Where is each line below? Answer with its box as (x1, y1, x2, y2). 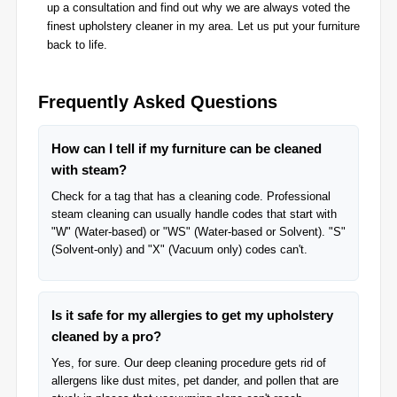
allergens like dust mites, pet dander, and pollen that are (51, 374, 339, 387)
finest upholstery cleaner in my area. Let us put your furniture (47, 19, 360, 33)
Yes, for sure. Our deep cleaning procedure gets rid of (51, 356, 326, 370)
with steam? (51, 162, 127, 177)
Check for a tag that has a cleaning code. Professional (51, 190, 331, 203)
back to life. (47, 38, 107, 51)
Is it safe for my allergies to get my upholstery (51, 307, 333, 323)
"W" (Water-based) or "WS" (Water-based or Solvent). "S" (51, 225, 346, 238)
